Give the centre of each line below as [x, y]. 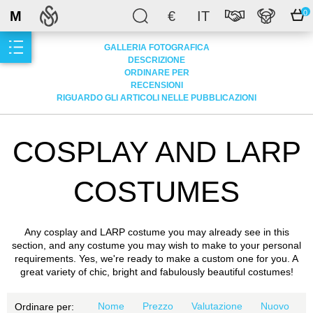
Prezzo [158, 306]
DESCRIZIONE [156, 60]
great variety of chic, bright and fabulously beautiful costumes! [156, 272]
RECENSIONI [156, 85]
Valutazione [217, 306]
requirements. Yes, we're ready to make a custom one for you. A [156, 259]
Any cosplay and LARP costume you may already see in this [156, 232]
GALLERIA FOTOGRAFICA [156, 48]
